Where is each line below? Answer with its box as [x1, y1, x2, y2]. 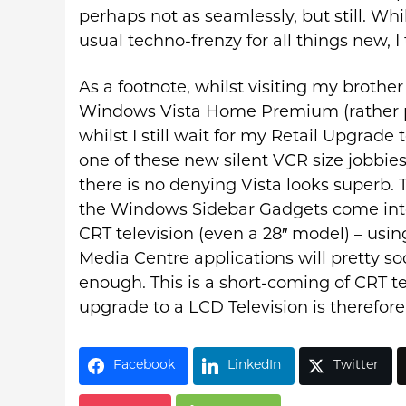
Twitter [333, 358, 379, 372]
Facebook [113, 358, 175, 372]
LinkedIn [227, 358, 281, 372]
